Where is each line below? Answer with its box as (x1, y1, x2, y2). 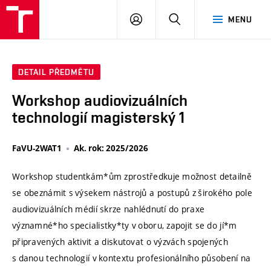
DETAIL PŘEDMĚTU (18, 67, 94, 77)
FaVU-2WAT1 (12, 143, 62, 154)
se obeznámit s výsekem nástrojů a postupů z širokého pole (12, 187, 252, 199)
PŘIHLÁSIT (142, 14, 185, 24)
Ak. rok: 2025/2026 (74, 143, 148, 154)
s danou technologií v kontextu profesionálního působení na (12, 252, 251, 264)
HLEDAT (180, 14, 212, 24)
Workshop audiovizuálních (12, 91, 188, 110)
